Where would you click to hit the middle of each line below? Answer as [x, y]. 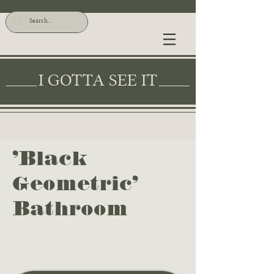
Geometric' [75, 183]
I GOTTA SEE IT [98, 80]
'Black [50, 158]
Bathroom [70, 208]
